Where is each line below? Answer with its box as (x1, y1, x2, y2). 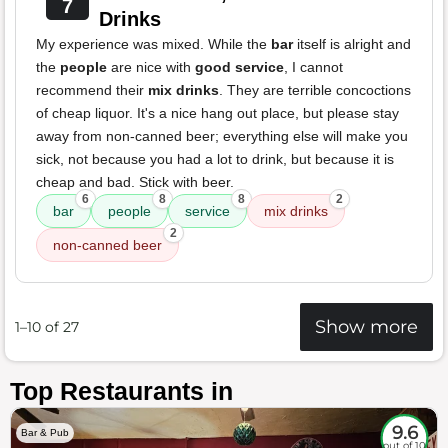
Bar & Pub (21, 427, 69, 439)
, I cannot (284, 59, 343, 76)
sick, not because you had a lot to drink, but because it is (36, 151, 394, 168)
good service (195, 59, 284, 76)
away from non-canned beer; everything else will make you (36, 128, 408, 145)
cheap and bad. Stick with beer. (36, 174, 234, 191)
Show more (315, 315, 418, 339)
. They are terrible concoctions (219, 82, 411, 99)
